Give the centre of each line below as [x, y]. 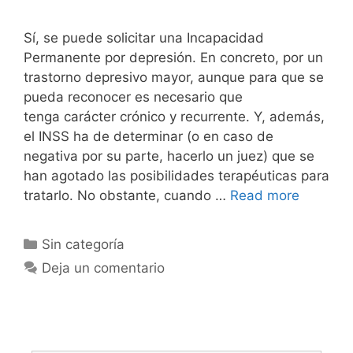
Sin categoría [84, 244]
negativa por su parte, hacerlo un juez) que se [169, 156]
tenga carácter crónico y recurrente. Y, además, [174, 116]
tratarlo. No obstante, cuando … [127, 195]
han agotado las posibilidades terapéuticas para [176, 175]
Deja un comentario [104, 268]
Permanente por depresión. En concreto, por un [173, 57]
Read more [265, 195]
